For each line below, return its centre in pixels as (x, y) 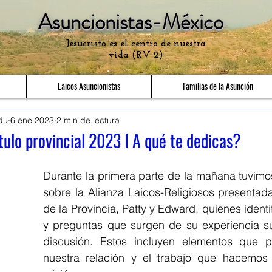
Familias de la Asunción (218, 86)
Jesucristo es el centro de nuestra (136, 44)
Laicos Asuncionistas (89, 86)
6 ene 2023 (32, 120)
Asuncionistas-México (131, 22)
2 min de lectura (88, 120)
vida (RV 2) (136, 55)
